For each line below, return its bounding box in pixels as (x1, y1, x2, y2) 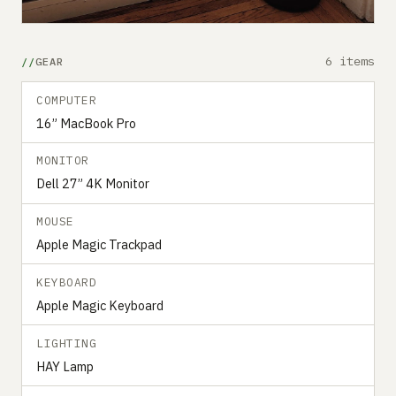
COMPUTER (36, 92, 97, 108)
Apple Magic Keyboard (36, 296, 164, 314)
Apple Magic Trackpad (36, 236, 162, 254)
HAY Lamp (36, 357, 94, 375)
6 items (325, 53, 375, 70)
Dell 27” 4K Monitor (36, 175, 149, 193)
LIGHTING (36, 335, 97, 351)
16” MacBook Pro (36, 114, 136, 132)
